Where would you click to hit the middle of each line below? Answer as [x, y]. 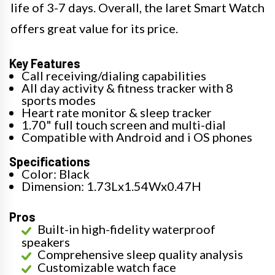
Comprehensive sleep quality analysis [140, 254]
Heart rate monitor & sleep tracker [117, 112]
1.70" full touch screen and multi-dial [124, 125]
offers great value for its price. [94, 28]
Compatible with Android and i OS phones [137, 137]
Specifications [50, 161]
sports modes [59, 100]
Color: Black [56, 174]
